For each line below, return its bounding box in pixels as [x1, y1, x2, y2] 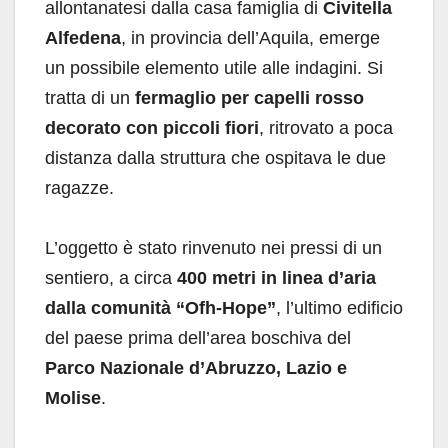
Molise [45, 388, 101, 409]
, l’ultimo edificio [276, 298, 403, 319]
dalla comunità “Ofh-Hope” [45, 298, 276, 319]
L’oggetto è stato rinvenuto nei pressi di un [45, 238, 382, 259]
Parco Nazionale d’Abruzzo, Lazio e [45, 358, 347, 379]
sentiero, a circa [45, 268, 177, 289]
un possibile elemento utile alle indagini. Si [45, 58, 383, 79]
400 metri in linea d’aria [177, 268, 376, 289]
